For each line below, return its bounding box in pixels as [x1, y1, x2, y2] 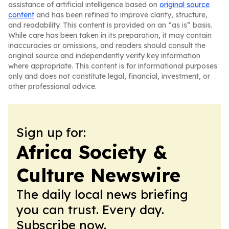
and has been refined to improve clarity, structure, [34, 10, 208, 19]
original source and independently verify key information [8, 51, 200, 60]
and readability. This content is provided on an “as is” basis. [8, 20, 212, 30]
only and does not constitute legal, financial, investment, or [8, 72, 210, 81]
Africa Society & [16, 141, 167, 164]
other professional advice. [8, 82, 97, 91]
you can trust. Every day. [16, 202, 164, 217]
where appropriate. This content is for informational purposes [8, 61, 217, 71]
